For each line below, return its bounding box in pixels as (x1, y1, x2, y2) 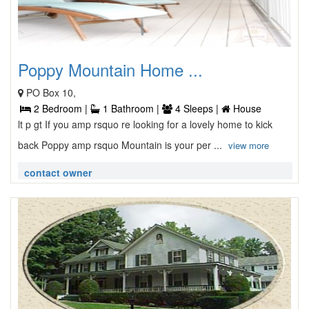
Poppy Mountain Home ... (18, 57, 203, 81)
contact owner (24, 166, 92, 179)
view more (228, 139, 269, 152)
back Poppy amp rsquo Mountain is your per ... (18, 138, 225, 152)
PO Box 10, (26, 86, 76, 99)
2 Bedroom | (31, 101, 90, 115)
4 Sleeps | (172, 101, 221, 115)
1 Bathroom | (100, 101, 162, 115)
